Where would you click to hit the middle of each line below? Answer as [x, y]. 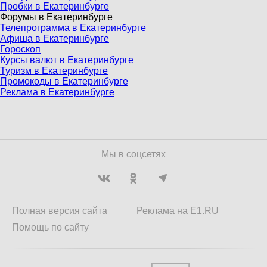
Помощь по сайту [50, 227]
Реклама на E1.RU [178, 211]
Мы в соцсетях [133, 154]
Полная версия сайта [60, 211]
